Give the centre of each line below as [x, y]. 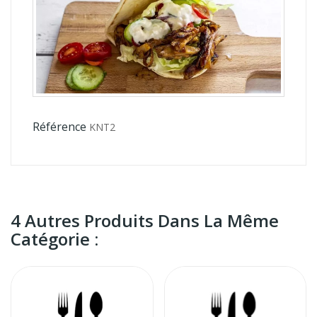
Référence [59, 126]
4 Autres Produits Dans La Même [145, 220]
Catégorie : [54, 238]
